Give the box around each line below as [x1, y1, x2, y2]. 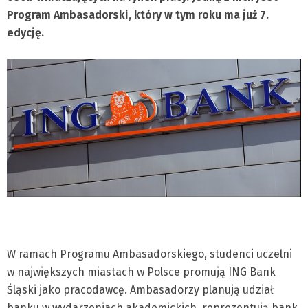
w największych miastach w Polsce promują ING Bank [7, 265, 276, 279]
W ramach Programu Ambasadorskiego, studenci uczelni [7, 247, 292, 261]
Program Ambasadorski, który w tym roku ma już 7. [7, 8, 269, 21]
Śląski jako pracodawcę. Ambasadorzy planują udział [7, 283, 274, 297]
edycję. [7, 26, 44, 39]
